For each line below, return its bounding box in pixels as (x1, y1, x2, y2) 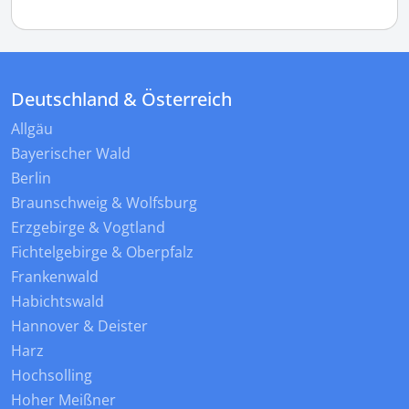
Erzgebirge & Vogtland (11, 217, 165, 238)
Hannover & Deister (11, 316, 148, 337)
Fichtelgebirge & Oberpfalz (11, 242, 194, 263)
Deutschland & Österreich (11, 87, 232, 112)
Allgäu (11, 119, 53, 140)
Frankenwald (11, 267, 99, 288)
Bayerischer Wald (11, 143, 131, 164)
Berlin (11, 168, 51, 189)
